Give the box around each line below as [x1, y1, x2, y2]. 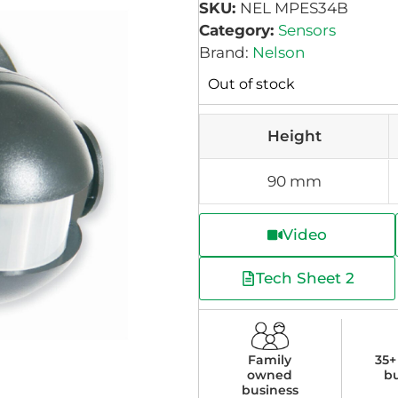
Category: [199, 21, 278, 40]
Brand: [199, 44, 252, 62]
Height [267, 127, 322, 146]
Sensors [278, 21, 336, 40]
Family [248, 352, 292, 369]
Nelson [252, 44, 305, 62]
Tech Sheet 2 [255, 269, 354, 288]
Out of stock [208, 76, 295, 93]
